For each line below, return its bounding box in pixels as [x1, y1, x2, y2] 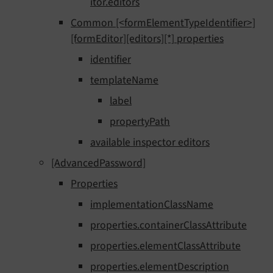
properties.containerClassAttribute [90, 218, 247, 233]
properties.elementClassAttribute [90, 238, 241, 254]
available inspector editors [90, 135, 210, 151]
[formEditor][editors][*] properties [71, 31, 224, 47]
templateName [90, 73, 158, 88]
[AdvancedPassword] [51, 155, 146, 171]
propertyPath [110, 114, 170, 130]
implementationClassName [90, 197, 213, 213]
